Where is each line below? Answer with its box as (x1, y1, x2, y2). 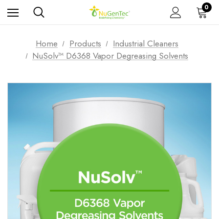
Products (69, 37, 101, 49)
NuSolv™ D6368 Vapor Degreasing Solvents (32, 49, 189, 62)
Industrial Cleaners (112, 37, 178, 49)
